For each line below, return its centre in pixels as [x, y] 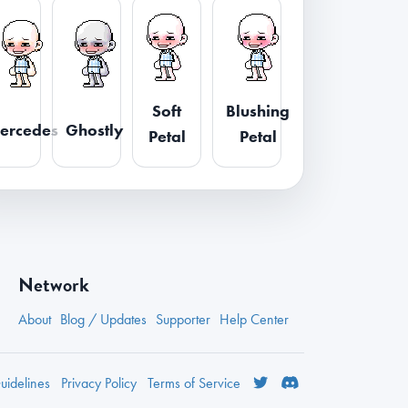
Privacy [83, 383]
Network [53, 285]
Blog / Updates [103, 319]
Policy [121, 383]
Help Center [254, 319]
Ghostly [95, 129]
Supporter [183, 319]
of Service [212, 383]
